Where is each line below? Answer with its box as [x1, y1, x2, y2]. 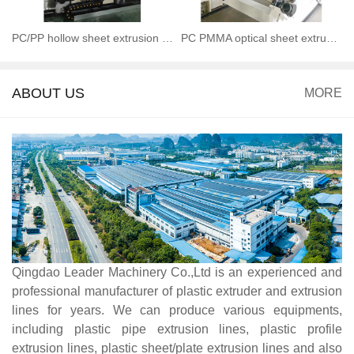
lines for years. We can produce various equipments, [12, 303, 342, 318]
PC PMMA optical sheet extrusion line [326, 31, 337, 44]
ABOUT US [12, 85, 85, 101]
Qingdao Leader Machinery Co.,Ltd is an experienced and [12, 265, 342, 280]
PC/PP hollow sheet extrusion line [162, 31, 173, 44]
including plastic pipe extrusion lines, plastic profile [12, 322, 342, 337]
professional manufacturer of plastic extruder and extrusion [12, 284, 342, 299]
